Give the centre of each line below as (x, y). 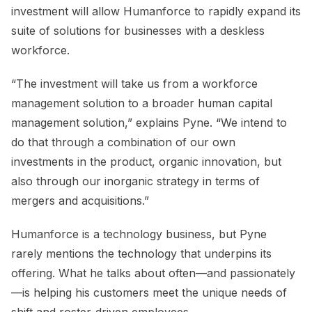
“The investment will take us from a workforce (134, 83)
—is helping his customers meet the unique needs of (149, 292)
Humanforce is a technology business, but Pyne (139, 234)
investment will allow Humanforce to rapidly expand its (156, 11)
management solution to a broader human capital (142, 103)
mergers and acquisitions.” (80, 200)
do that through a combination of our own (123, 142)
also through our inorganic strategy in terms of (135, 181)
